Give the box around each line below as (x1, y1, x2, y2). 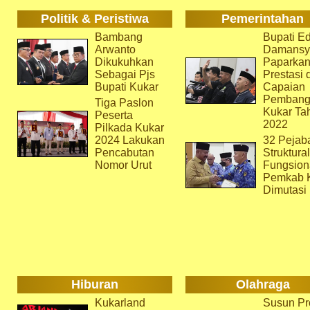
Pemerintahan (221, 12, 304, 26)
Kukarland (94, 297, 145, 309)
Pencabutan (94, 147, 154, 158)
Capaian (262, 81, 305, 93)
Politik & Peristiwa (40, 12, 149, 26)
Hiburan (71, 277, 118, 291)
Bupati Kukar (94, 81, 158, 93)
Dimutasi (262, 184, 307, 196)
